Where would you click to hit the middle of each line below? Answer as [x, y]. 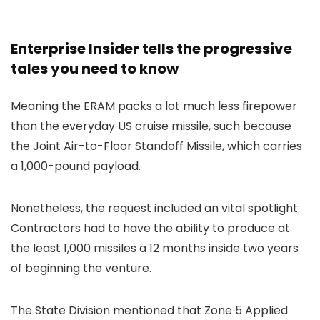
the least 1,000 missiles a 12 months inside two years [155, 249]
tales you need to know [95, 69]
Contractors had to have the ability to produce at [150, 229]
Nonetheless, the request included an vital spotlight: [155, 209]
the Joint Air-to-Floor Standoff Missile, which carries [156, 146]
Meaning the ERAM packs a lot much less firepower [154, 106]
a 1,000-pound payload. [76, 166]
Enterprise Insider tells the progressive [151, 49]
